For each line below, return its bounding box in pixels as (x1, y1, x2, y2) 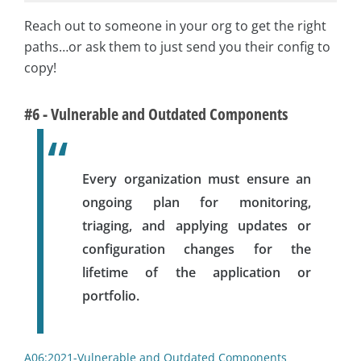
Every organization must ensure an (82, 170, 311, 189)
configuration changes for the (82, 240, 311, 259)
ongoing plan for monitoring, (82, 193, 311, 212)
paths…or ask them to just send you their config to (24, 38, 330, 56)
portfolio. (82, 287, 139, 305)
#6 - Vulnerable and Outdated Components (24, 103, 288, 126)
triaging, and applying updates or (82, 217, 311, 235)
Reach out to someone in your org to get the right (24, 17, 326, 35)
